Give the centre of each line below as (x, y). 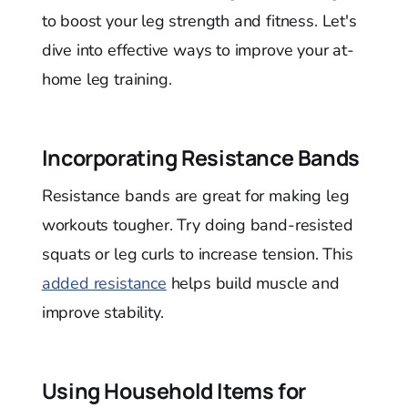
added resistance (104, 283)
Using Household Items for (173, 390)
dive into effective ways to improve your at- (198, 50)
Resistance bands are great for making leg (195, 195)
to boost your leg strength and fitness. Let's (199, 20)
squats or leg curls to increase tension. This (197, 254)
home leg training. (107, 79)
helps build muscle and (253, 283)
